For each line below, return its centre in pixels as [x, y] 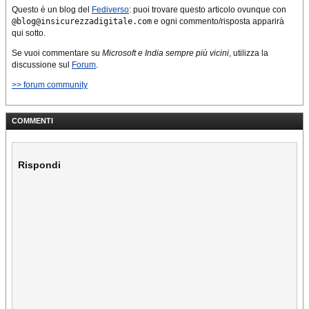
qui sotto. [29, 33]
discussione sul [42, 64]
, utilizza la [249, 53]
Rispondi [39, 165]
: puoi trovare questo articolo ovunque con [208, 9]
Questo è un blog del [52, 9]
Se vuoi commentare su [57, 53]
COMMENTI [32, 120]
